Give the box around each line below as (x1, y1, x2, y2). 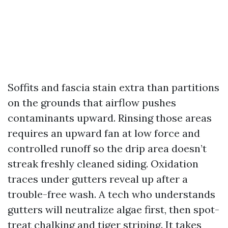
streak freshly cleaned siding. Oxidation (8, 157, 198, 170)
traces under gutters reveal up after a (8, 173, 188, 185)
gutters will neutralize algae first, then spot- (8, 203, 219, 216)
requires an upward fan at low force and (8, 127, 200, 139)
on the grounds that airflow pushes (8, 96, 176, 109)
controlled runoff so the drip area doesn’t (8, 142, 207, 155)
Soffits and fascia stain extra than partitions (8, 81, 219, 94)
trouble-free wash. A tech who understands (8, 188, 215, 201)
